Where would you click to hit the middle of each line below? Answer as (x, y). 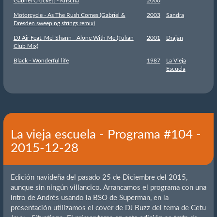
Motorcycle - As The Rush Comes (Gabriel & (69, 15)
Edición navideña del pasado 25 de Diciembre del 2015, (99, 178)
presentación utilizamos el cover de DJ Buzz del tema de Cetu (108, 208)
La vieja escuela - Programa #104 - (106, 134)
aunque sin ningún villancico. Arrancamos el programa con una (108, 188)
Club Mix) (26, 46)
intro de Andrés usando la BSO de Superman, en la (89, 198)
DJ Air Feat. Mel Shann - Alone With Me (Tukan (73, 38)
